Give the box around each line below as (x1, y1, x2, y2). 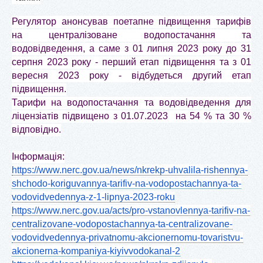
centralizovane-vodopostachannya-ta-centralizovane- (12, 218, 232, 229)
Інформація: (12, 151, 65, 161)
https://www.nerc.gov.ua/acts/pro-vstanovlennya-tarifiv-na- (12, 205, 250, 215)
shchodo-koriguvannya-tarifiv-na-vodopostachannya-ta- (12, 178, 241, 188)
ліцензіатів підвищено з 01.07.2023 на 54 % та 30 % (12, 110, 251, 121)
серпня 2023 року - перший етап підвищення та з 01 (12, 56, 251, 67)
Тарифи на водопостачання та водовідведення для (12, 97, 251, 107)
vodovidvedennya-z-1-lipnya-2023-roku (12, 191, 175, 202)
